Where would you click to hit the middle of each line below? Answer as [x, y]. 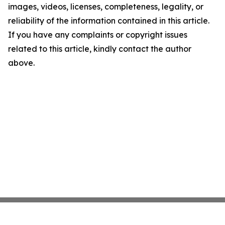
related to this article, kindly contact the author [100, 49]
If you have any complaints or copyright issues [98, 35]
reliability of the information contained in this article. [109, 21]
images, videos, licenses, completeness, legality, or [106, 7]
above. [21, 63]
